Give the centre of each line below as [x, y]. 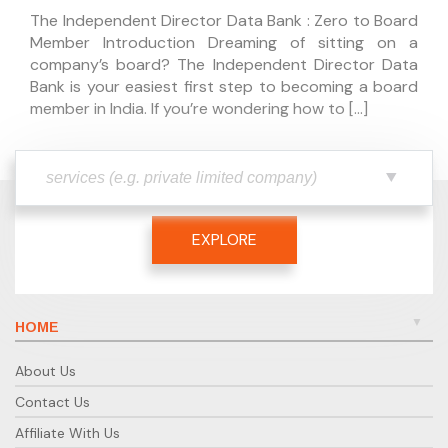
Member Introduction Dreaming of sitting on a [224, 42]
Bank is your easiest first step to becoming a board [224, 86]
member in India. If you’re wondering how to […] [199, 108]
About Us [45, 370]
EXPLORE [224, 239]
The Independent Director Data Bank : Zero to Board [224, 20]
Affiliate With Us [67, 432]
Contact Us [52, 401]
